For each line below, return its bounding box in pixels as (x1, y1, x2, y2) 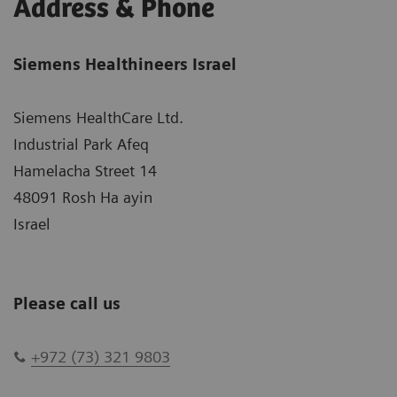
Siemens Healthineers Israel (13, 54, 237, 74)
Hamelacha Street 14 (13, 160, 157, 180)
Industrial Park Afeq (13, 134, 149, 153)
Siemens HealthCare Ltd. (13, 107, 183, 127)
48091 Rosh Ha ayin (13, 187, 152, 206)
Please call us (13, 293, 121, 313)
